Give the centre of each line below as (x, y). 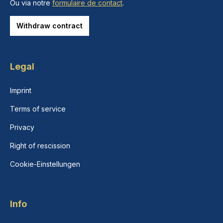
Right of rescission (40, 146)
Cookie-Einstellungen (45, 164)
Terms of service (38, 109)
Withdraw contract (50, 26)
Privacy (22, 127)
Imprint (21, 91)
